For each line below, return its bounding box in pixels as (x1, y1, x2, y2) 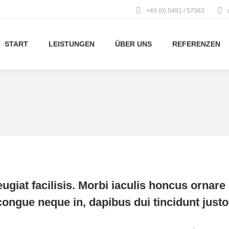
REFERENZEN (172, 40, 220, 48)
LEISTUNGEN (49, 40, 95, 48)
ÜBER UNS (115, 40, 152, 48)
